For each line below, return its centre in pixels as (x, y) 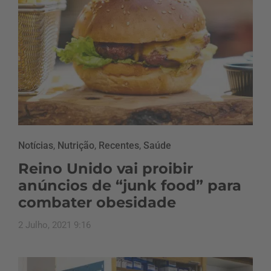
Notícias (36, 146)
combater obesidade (97, 203)
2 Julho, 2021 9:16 (54, 225)
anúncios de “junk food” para (130, 186)
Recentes (119, 146)
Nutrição (76, 146)
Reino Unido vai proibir (106, 169)
